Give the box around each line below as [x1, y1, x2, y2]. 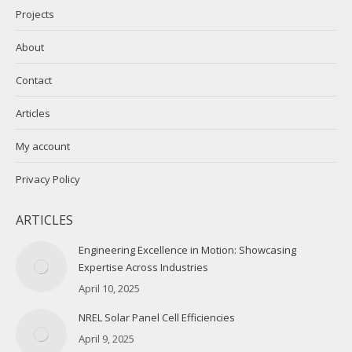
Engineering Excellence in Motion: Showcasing [79, 243, 296, 258]
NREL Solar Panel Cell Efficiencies [79, 310, 235, 325]
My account [16, 139, 70, 154]
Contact [16, 73, 52, 88]
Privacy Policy [16, 172, 80, 187]
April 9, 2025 [79, 332, 134, 346]
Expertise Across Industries [79, 260, 208, 275]
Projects [16, 7, 54, 22]
